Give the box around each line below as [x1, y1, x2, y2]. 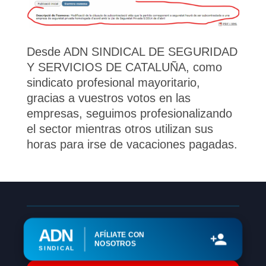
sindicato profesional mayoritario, [26, 75, 200, 89]
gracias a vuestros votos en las [26, 91, 191, 104]
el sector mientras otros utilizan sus [26, 122, 213, 135]
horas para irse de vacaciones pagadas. [26, 137, 237, 151]
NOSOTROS [94, 239, 136, 248]
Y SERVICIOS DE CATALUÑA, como [26, 60, 222, 74]
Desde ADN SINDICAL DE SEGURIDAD [26, 45, 237, 58]
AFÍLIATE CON [94, 230, 145, 239]
